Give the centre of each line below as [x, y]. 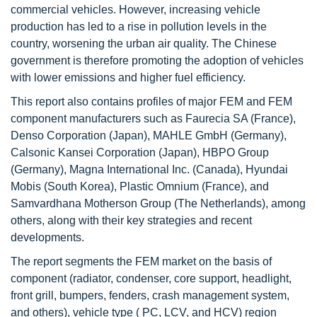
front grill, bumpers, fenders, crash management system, [150, 295]
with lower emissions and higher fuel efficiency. [128, 77]
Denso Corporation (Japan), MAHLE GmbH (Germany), [149, 136]
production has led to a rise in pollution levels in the [139, 27]
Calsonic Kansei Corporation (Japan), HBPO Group [140, 152]
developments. [47, 237]
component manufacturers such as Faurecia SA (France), [153, 119]
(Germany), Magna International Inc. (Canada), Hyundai [149, 169]
